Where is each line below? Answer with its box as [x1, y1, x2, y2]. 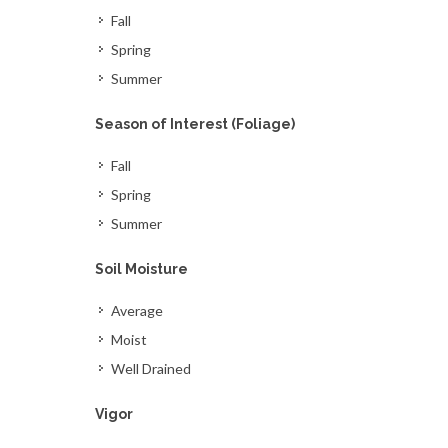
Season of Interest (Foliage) [95, 116, 296, 132]
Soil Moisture [95, 261, 189, 277]
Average [111, 302, 164, 319]
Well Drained [111, 360, 192, 377]
